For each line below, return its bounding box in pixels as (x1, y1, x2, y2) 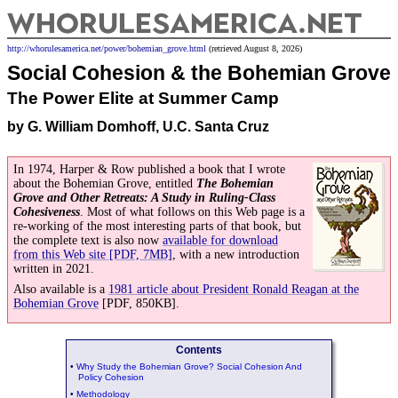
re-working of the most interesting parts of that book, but (13, 219, 301, 233)
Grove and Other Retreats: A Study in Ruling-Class (13, 191, 275, 204)
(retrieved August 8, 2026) (206, 44, 302, 53)
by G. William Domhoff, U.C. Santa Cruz (7, 119, 269, 134)
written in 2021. (13, 262, 94, 275)
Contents (176, 344, 222, 356)
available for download (163, 234, 278, 247)
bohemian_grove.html (128, 44, 206, 53)
